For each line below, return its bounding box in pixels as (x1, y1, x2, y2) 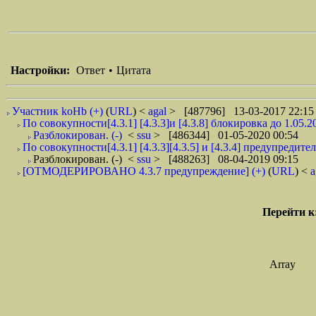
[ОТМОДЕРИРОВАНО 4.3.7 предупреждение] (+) (23, 165, 265, 177)
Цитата (116, 64, 151, 76)
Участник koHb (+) (12, 105, 103, 117)
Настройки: (11, 64, 70, 76)
